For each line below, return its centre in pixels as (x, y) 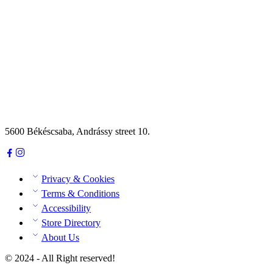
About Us (60, 237)
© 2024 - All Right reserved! (60, 258)
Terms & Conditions (80, 193)
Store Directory (71, 222)
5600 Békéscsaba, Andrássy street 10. (77, 131)
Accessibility (66, 208)
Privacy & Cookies (78, 179)
